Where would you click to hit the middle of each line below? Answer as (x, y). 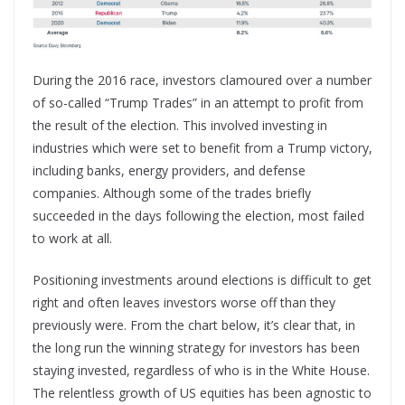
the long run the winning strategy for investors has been (196, 348)
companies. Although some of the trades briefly (172, 193)
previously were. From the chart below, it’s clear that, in (194, 325)
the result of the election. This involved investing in (180, 126)
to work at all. (72, 239)
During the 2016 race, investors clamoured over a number (202, 80)
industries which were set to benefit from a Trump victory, (202, 148)
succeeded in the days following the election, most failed (198, 216)
